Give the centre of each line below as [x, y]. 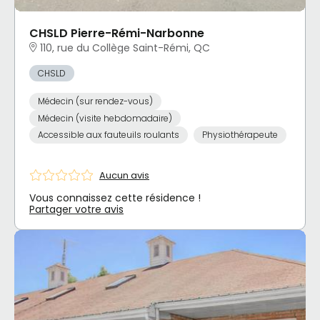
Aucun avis [124, 175]
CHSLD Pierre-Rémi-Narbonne [117, 33]
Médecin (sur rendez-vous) [95, 101]
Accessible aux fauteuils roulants [109, 135]
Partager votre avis [76, 210]
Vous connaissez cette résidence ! [115, 198]
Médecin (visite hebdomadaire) [105, 118]
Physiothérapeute [240, 135]
